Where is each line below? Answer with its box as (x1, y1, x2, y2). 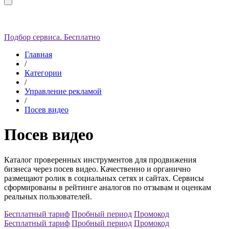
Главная (25, 50, 52, 59)
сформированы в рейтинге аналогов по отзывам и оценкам (4, 182, 211, 192)
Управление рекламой (25, 86, 102, 96)
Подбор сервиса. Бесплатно (4, 32, 100, 41)
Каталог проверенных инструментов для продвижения (4, 155, 196, 164)
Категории (25, 68, 62, 77)
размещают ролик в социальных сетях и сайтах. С (4, 173, 178, 182)
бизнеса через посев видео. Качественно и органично (4, 164, 191, 173)
